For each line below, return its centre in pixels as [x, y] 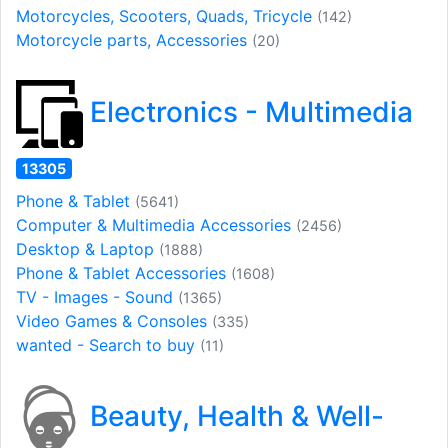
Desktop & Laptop [87, 248]
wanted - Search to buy [108, 344]
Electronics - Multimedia [248, 111]
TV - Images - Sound [97, 296]
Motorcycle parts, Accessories [134, 40]
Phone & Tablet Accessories [123, 272]
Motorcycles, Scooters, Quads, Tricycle [166, 16]
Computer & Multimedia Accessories [156, 224]
